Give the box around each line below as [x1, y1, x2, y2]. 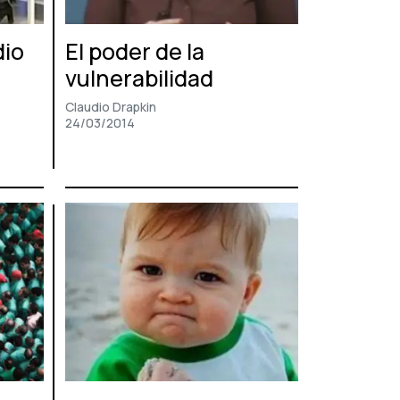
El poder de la [65, 36, 204, 68]
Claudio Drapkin [65, 98, 156, 116]
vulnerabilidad [65, 62, 213, 95]
